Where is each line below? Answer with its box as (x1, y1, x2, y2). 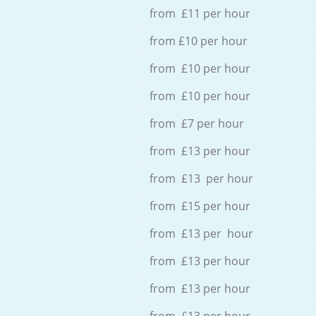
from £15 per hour (149, 197, 250, 214)
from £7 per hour (149, 115, 244, 131)
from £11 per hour (149, 5, 250, 21)
